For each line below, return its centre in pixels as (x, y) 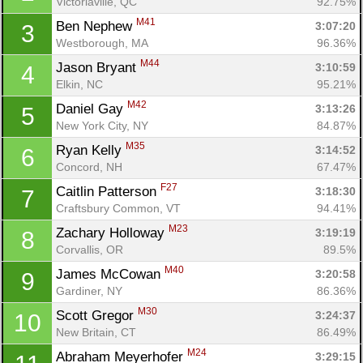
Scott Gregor (97, 315)
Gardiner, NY (89, 290)
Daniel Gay (92, 109)
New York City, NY (102, 125)
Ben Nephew (96, 26)
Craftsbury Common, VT (118, 208)
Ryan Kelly (91, 150)
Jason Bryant (98, 67)
